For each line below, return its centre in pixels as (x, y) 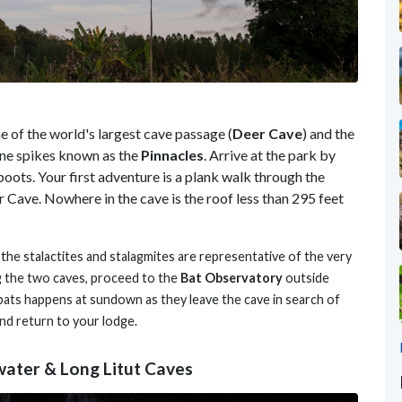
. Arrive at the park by (270, 155)
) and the (328, 134)
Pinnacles (172, 155)
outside (306, 278)
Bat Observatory (232, 278)
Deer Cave (267, 134)
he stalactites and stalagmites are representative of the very (179, 257)
